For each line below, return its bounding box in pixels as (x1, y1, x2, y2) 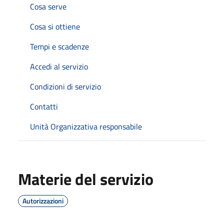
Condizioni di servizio (30, 80, 101, 92)
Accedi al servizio (30, 60, 88, 72)
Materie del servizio (18, 167, 153, 191)
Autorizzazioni (22, 195, 63, 206)
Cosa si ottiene (30, 20, 80, 32)
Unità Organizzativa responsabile (30, 120, 142, 132)
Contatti (30, 100, 58, 112)
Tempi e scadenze (30, 40, 89, 52)
